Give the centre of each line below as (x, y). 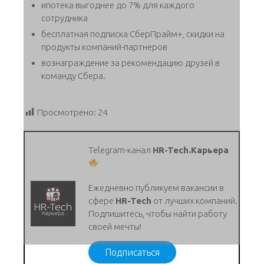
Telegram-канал (121, 150)
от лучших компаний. (195, 200)
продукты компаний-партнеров (104, 47)
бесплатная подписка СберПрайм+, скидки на (133, 34)
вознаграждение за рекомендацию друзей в (131, 62)
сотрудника (65, 18)
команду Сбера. (73, 75)
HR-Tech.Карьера (191, 150)
